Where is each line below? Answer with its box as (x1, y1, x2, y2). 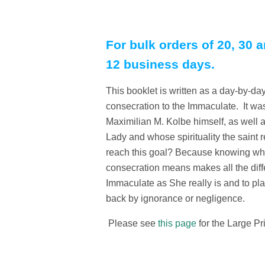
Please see (106, 218, 159, 228)
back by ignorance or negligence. (106, 193, 245, 203)
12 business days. (106, 57, 215, 71)
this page (158, 218, 197, 228)
